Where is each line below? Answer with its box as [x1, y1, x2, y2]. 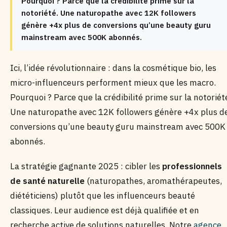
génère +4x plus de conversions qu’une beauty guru [21, 20, 211, 30]
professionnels [162, 161, 222, 172]
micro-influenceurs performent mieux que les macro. [10, 77, 216, 88]
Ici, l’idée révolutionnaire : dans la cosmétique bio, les [10, 62, 216, 73]
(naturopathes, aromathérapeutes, [85, 175, 222, 186]
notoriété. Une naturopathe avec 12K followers [21, 8, 196, 18]
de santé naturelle [10, 175, 85, 186]
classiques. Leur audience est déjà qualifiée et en [10, 205, 199, 216]
